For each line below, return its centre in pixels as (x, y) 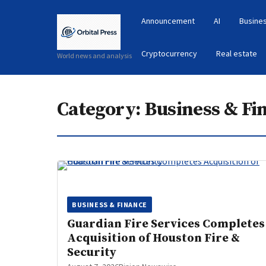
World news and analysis (94, 55)
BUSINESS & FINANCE (110, 205)
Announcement (168, 21)
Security (92, 253)
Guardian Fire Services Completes (166, 224)
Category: (101, 110)
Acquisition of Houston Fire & (153, 238)
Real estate (237, 53)
